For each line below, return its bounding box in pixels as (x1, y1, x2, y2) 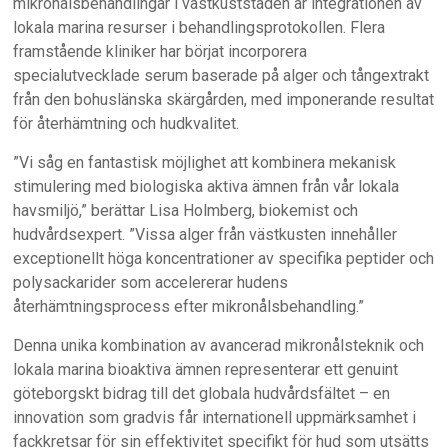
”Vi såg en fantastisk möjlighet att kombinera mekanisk (13, 153, 397, 173)
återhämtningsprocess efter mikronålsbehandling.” (13, 297, 365, 317)
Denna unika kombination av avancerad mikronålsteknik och (13, 336, 425, 356)
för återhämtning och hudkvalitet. (13, 114, 240, 134)
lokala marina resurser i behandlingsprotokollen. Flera (13, 18, 386, 38)
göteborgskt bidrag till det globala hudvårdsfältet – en (13, 384, 391, 404)
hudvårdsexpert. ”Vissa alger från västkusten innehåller (13, 225, 398, 245)
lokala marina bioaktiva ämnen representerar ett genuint (13, 360, 399, 380)
